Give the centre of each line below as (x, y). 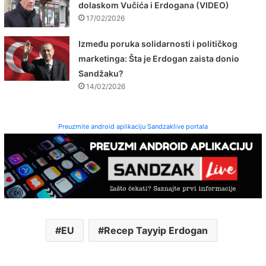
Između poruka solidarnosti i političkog (158, 44)
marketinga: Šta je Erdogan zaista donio (159, 59)
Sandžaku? (101, 74)
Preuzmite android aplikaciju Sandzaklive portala (133, 127)
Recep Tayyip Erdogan (156, 230)
